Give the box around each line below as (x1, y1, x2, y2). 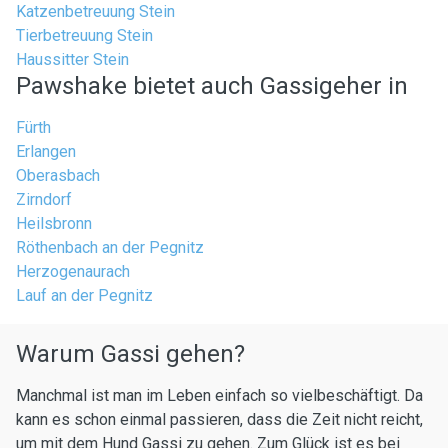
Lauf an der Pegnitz (16, 286, 153, 305)
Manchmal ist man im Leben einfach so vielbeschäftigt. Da (16, 386, 423, 405)
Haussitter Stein (16, 50, 129, 69)
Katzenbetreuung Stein (16, 2, 175, 21)
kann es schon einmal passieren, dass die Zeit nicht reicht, (16, 410, 423, 429)
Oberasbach (16, 166, 100, 185)
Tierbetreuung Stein (16, 26, 153, 45)
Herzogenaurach (16, 262, 130, 281)
